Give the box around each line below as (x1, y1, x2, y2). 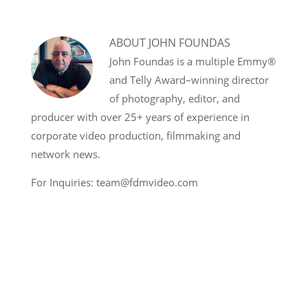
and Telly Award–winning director (109, 73, 269, 87)
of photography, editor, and (109, 91, 240, 105)
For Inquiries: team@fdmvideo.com (31, 175, 198, 189)
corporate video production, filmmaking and (31, 129, 241, 142)
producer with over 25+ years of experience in (31, 110, 250, 124)
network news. (31, 147, 100, 161)
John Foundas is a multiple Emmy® (109, 54, 276, 68)
